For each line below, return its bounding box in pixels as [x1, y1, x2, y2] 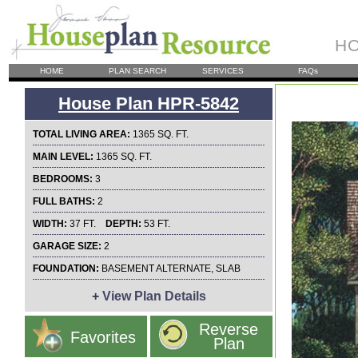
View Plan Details [98, 289, 206, 303]
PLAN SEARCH [108, 66, 166, 75]
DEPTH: [105, 218, 141, 229]
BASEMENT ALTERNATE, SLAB [99, 263, 241, 274]
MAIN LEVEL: [33, 151, 93, 162]
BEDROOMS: [33, 173, 93, 185]
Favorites [70, 328, 136, 346]
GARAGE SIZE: [33, 241, 101, 252]
